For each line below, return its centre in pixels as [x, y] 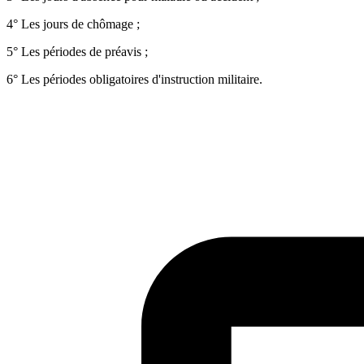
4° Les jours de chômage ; [73, 24]
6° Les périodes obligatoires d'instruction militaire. [134, 79]
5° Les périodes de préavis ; [77, 51]
